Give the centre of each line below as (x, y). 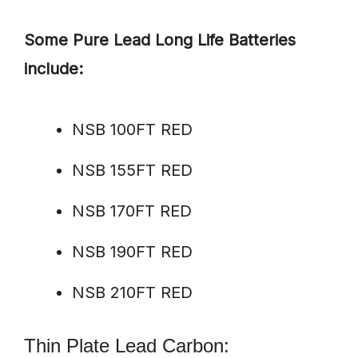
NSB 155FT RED (132, 171)
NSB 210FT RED (132, 293)
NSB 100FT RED (132, 130)
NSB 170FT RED (132, 211)
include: (54, 69)
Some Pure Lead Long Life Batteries (160, 40)
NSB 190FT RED (132, 252)
